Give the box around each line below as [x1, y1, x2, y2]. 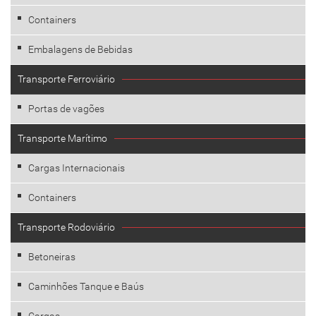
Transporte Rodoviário [18, 221, 115, 233]
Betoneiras [28, 251, 75, 263]
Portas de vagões [28, 103, 104, 115]
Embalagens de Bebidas [28, 44, 133, 56]
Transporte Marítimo [18, 133, 107, 145]
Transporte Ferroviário [18, 73, 115, 85]
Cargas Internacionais [28, 162, 125, 174]
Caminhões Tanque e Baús [28, 281, 144, 293]
